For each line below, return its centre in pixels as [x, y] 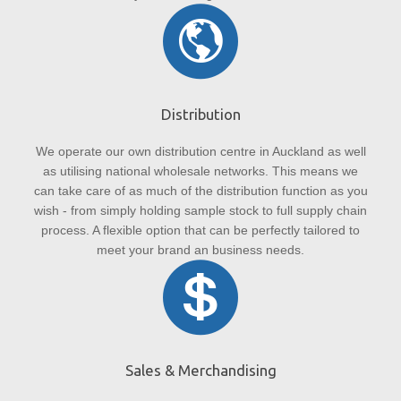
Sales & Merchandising [200, 370]
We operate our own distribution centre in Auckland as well [200, 151]
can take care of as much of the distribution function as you [200, 190]
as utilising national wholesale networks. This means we [200, 171]
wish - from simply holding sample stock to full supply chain [200, 210]
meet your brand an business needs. [200, 249]
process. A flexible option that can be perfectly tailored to [200, 230]
